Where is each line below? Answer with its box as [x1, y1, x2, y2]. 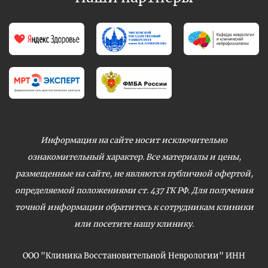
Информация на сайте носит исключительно [41, 135, 227, 146]
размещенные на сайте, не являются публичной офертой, [15, 169, 253, 179]
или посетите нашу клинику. [74, 219, 194, 230]
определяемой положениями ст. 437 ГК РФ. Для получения [15, 185, 253, 196]
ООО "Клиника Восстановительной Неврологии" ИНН [23, 251, 245, 261]
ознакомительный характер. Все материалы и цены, [27, 152, 241, 163]
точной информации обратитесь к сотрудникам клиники [14, 202, 254, 213]
